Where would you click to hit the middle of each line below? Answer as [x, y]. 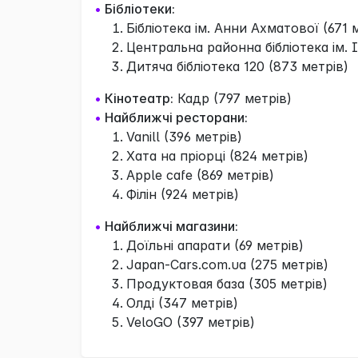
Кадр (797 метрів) [233, 98]
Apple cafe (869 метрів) [200, 175]
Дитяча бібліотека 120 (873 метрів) [237, 66]
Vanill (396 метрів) [184, 136]
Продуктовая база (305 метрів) [227, 283]
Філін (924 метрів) [183, 194]
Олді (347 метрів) [182, 302]
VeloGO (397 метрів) [191, 322]
